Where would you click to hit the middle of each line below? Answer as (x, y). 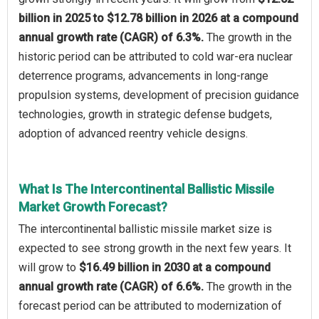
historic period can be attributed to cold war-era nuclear (156, 56)
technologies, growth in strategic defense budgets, (145, 114)
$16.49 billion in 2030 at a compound (175, 267)
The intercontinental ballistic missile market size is (145, 229)
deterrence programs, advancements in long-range (143, 75)
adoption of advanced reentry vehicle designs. (133, 133)
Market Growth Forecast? (93, 206)
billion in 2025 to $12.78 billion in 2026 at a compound (158, 18)
